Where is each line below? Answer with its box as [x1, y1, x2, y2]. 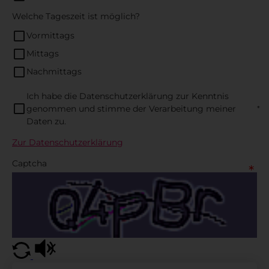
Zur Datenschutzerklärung [12, 136, 123, 148]
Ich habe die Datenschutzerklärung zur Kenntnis [26, 90, 229, 101]
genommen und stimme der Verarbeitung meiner [26, 103, 236, 114]
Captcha [12, 157, 47, 169]
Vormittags [26, 30, 74, 41]
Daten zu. [26, 115, 66, 127]
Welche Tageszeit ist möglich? [12, 10, 140, 22]
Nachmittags [26, 66, 82, 77]
